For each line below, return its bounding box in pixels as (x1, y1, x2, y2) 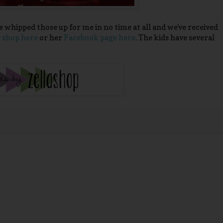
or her (38, 33, 64, 43)
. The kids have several (135, 33, 215, 43)
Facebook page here (64, 33, 135, 43)
